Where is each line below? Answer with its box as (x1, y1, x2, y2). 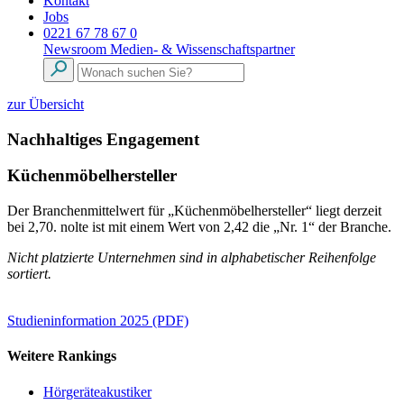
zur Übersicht (7, 96, 84, 112)
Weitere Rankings (7, 348, 116, 364)
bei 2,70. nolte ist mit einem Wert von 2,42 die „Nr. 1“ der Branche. (7, 219, 391, 235)
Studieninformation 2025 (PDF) (7, 313, 188, 329)
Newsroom (43, 41, 110, 57)
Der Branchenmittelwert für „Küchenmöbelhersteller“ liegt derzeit (7, 203, 381, 219)
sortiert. (7, 266, 51, 282)
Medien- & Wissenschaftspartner (110, 41, 295, 57)
